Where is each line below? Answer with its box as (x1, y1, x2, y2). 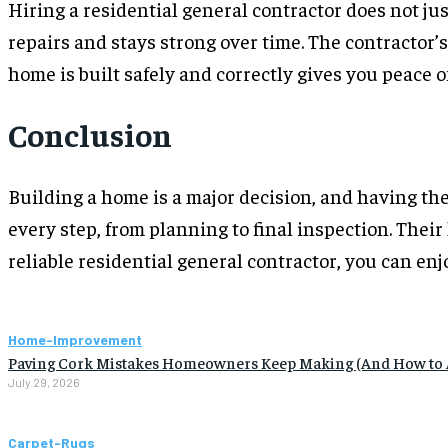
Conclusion (8, 114, 172, 155)
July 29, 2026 (8, 374, 80, 389)
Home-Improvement (8, 330, 142, 348)
